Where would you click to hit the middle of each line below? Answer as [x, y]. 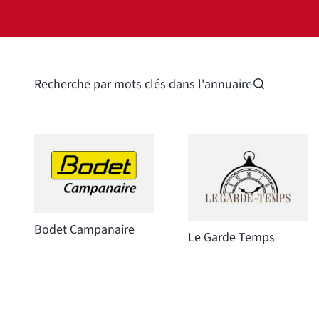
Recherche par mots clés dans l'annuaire [143, 84]
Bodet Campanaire [84, 230]
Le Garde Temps [231, 237]
